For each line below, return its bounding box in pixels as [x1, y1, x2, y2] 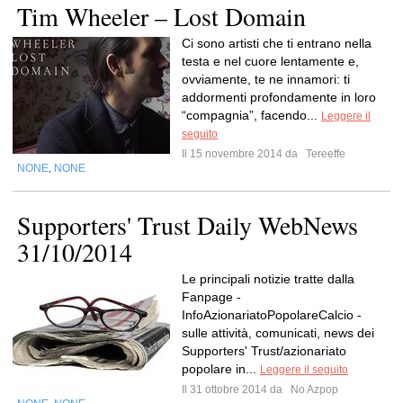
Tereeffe [303, 148, 345, 160]
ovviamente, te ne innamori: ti [182, 72, 350, 86]
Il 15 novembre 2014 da [182, 148, 303, 160]
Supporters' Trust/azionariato [182, 344, 346, 358]
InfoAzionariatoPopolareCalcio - [182, 308, 362, 322]
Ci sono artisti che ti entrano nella [182, 36, 372, 50]
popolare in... [182, 362, 260, 376]
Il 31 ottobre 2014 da [182, 383, 288, 396]
